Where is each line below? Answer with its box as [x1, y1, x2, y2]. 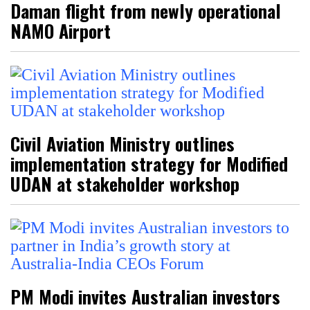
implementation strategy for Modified [10, 149, 288, 177]
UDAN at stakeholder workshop [10, 170, 239, 197]
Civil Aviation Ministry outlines [10, 129, 235, 157]
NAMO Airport [10, 17, 111, 44]
